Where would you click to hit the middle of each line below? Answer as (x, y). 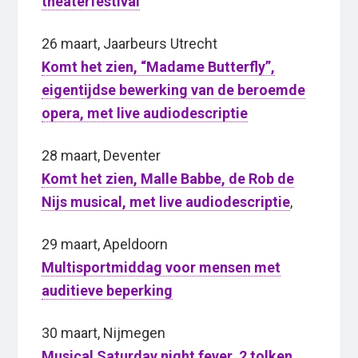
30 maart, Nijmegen (104, 333)
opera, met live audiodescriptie (145, 113)
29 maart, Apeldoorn (105, 245)
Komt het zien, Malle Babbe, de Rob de (168, 179)
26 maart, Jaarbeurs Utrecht (130, 44)
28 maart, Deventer (101, 156)
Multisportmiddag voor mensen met (161, 268)
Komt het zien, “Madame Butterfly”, (159, 67)
